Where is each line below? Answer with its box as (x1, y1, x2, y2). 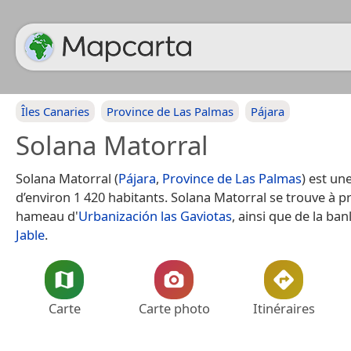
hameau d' (16, 207, 78, 225)
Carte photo (138, 299, 210, 317)
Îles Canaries (21, 103, 89, 119)
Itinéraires (252, 299, 315, 317)
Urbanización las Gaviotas (78, 207, 232, 225)
